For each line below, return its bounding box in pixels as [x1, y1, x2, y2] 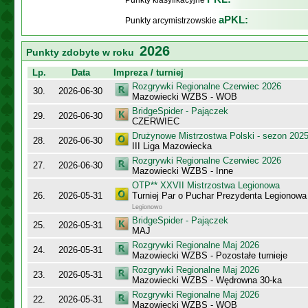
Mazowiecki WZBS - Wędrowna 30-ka [132, 275, 282, 285]
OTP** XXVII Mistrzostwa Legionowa [132, 180, 280, 190]
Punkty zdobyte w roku [26, 47, 140, 58]
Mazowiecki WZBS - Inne [132, 166, 233, 176]
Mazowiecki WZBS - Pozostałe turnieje [132, 250, 287, 261]
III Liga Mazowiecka [132, 141, 212, 151]
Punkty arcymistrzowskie [125, 16, 219, 25]
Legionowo [132, 203, 162, 210]
